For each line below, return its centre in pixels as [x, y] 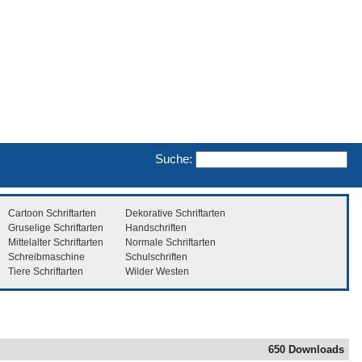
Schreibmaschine [46, 257]
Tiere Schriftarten [46, 271]
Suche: [174, 158]
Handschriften [156, 227]
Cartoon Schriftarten [52, 213]
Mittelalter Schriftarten [56, 242]
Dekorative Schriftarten [175, 213]
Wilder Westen [157, 271]
